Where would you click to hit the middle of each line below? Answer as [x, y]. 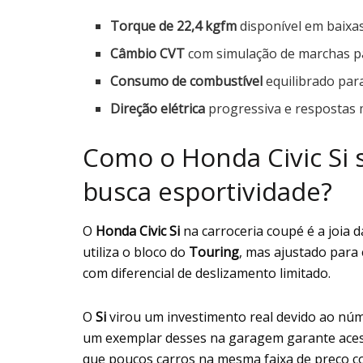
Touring [214, 252]
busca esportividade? [207, 191]
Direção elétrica [158, 108]
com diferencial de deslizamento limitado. [207, 273]
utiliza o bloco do [136, 252]
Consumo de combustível [187, 81]
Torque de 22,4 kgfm [174, 26]
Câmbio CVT [148, 53]
